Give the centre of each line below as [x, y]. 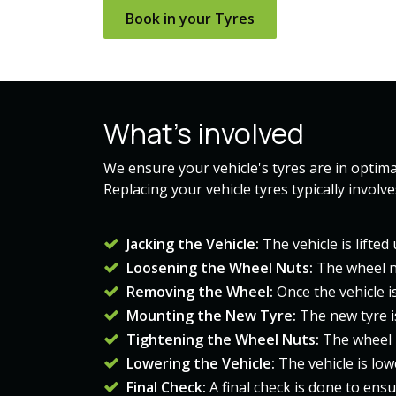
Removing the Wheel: [202, 292]
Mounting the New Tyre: [209, 316]
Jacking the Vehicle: [194, 244]
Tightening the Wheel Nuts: [221, 339]
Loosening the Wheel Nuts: [221, 268]
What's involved [204, 133]
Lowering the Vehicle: [199, 363]
